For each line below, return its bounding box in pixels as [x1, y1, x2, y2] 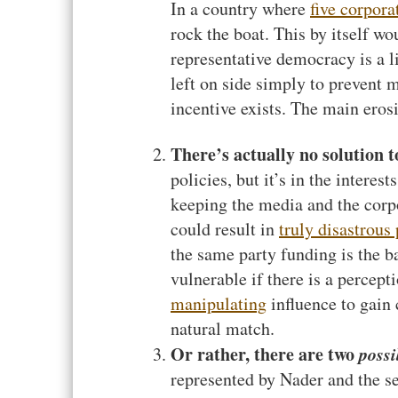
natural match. [171, 316, 275, 340]
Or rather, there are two [171, 341, 359, 367]
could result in [171, 217, 279, 241]
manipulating [171, 291, 267, 315]
